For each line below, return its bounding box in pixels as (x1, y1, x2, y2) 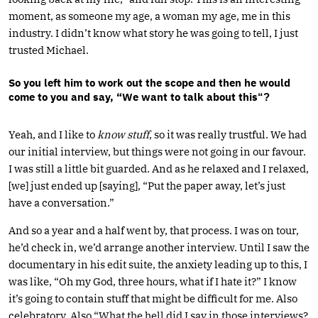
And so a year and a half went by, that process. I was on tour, (9, 223, 299, 237)
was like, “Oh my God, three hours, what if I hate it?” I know (9, 274, 297, 288)
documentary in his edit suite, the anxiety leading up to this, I (9, 257, 307, 271)
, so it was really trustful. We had (149, 127, 307, 141)
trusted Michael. (9, 43, 89, 57)
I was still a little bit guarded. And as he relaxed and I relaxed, (9, 161, 309, 175)
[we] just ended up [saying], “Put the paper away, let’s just (9, 178, 285, 192)
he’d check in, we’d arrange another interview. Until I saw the (9, 240, 309, 254)
